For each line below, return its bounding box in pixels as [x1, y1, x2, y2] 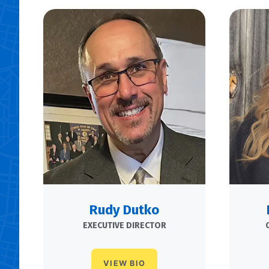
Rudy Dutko [89, 201, 159, 218]
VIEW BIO [103, 258, 145, 268]
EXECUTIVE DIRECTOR [82, 220, 166, 231]
